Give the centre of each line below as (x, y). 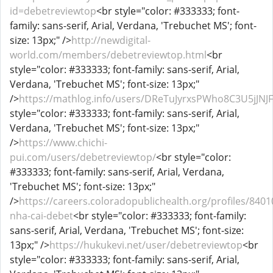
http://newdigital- (111, 40)
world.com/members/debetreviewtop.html (108, 55)
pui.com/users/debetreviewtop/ (83, 157)
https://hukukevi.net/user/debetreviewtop (146, 245)
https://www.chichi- (63, 143)
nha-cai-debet (41, 216)
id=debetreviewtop (53, 11)
